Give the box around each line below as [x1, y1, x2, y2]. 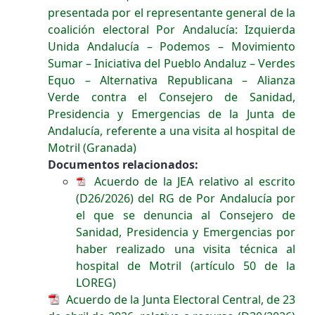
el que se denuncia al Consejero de [76, 207, 295, 223]
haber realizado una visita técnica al [76, 240, 295, 257]
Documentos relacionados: [48, 156, 198, 172]
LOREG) [76, 274, 116, 290]
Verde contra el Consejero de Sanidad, [48, 89, 295, 105]
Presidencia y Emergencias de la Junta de [48, 105, 295, 122]
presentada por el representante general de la [48, 4, 295, 20]
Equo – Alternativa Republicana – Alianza [48, 72, 295, 88]
